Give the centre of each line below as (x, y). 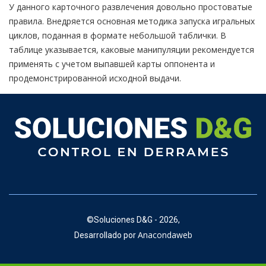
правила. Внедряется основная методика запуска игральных (132, 21)
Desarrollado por (105, 235)
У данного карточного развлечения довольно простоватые (131, 7)
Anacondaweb (165, 235)
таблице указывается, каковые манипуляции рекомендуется (132, 50)
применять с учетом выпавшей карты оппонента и (112, 64)
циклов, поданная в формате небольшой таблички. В (118, 35)
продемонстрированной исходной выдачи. (95, 78)
